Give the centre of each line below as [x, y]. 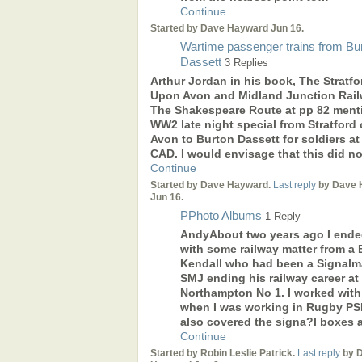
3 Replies [246, 63]
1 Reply [283, 217]
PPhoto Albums [221, 216]
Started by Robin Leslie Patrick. [224, 354]
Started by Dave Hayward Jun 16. [227, 29]
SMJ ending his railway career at [269, 278]
